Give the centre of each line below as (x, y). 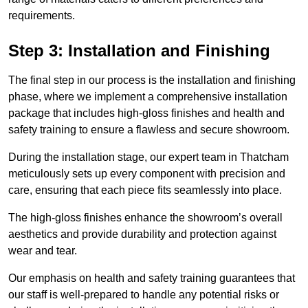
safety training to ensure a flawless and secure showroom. (149, 130)
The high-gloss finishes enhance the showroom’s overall (145, 218)
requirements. (42, 16)
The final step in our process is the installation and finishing (152, 80)
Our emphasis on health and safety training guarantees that (152, 278)
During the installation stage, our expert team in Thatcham (148, 157)
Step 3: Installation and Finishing (139, 51)
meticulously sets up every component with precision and (147, 174)
